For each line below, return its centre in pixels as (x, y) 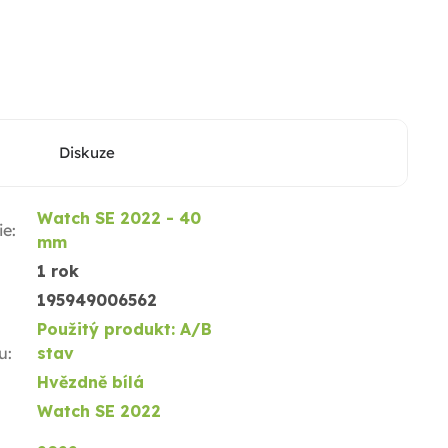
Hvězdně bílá (90, 382)
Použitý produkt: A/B (124, 329)
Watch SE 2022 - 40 (118, 218)
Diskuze (87, 153)
